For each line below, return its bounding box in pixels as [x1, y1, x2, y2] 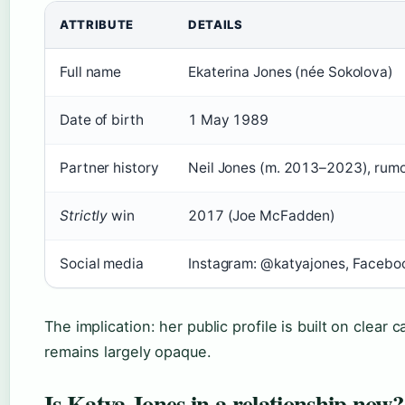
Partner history [60, 159, 159, 176]
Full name [60, 63, 122, 80]
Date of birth [60, 111, 144, 128]
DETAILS [188, 17, 243, 32]
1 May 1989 [188, 111, 268, 128]
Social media [60, 255, 144, 272]
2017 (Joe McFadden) [188, 207, 336, 224]
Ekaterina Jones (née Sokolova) [188, 63, 393, 80]
